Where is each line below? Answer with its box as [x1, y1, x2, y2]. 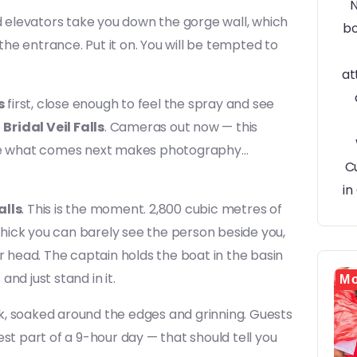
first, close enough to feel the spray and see [4, 95, 275, 113]
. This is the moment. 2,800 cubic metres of [22, 200, 282, 218]
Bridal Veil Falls [3, 118, 105, 136]
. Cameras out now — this [104, 118, 258, 136]
